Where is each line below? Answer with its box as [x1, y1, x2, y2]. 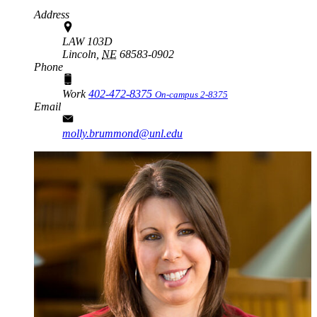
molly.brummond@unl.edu [62, 127, 183, 139]
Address [34, 8, 69, 21]
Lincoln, [62, 47, 99, 60]
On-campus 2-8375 [155, 88, 228, 100]
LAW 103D [62, 35, 113, 47]
